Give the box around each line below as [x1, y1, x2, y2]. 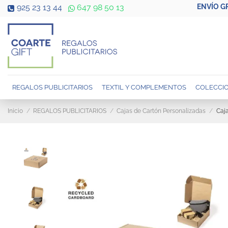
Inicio [8, 107, 23, 115]
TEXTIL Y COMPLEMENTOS [102, 83, 186, 91]
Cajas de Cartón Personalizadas [117, 107, 206, 115]
